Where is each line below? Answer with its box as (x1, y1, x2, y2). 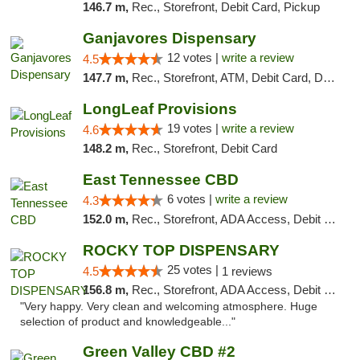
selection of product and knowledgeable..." (20, 316, 235, 328)
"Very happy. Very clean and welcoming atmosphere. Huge (20, 301, 317, 313)
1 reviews (221, 264, 272, 278)
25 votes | (166, 263, 222, 276)
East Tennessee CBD (82, 171, 239, 188)
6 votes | (166, 192, 215, 206)
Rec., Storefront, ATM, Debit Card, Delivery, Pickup (131, 71, 323, 84)
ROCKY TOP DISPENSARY (82, 242, 280, 259)
